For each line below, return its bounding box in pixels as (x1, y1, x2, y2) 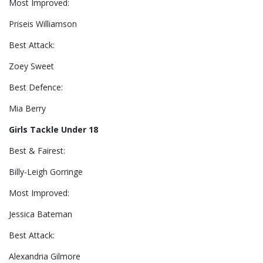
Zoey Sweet (9, 60, 54, 72)
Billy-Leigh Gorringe (9, 166, 83, 178)
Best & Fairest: (9, 145, 65, 157)
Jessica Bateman (9, 208, 72, 220)
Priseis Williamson (9, 18, 77, 30)
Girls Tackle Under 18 (9, 124, 98, 136)
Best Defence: (9, 82, 63, 93)
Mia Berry (9, 103, 48, 114)
